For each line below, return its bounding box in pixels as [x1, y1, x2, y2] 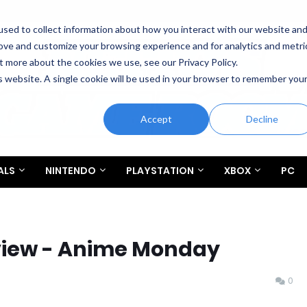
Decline [245, 112, 278, 125]
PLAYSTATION [126, 164, 194, 177]
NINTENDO [45, 164, 96, 177]
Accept [140, 112, 173, 125]
